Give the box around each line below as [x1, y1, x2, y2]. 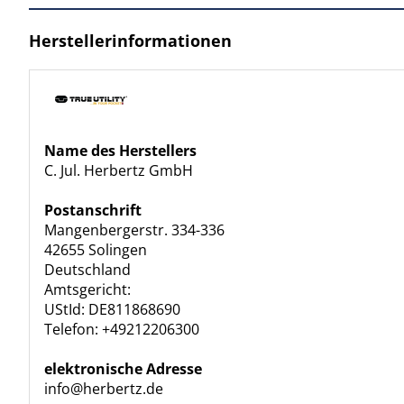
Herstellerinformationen [29, 30, 232, 51]
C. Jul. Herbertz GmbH [44, 161, 193, 180]
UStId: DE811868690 [44, 299, 180, 319]
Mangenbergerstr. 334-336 [44, 220, 225, 240]
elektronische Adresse [44, 359, 202, 379]
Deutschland [44, 260, 131, 280]
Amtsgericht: [44, 280, 131, 299]
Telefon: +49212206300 [44, 319, 199, 339]
